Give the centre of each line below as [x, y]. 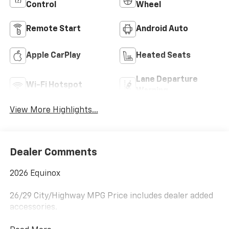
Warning [152, 91]
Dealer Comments [53, 152]
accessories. [33, 207]
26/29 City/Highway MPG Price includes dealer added [111, 196]
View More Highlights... [54, 111]
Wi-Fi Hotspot [54, 86]
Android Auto [162, 29]
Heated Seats [163, 56]
